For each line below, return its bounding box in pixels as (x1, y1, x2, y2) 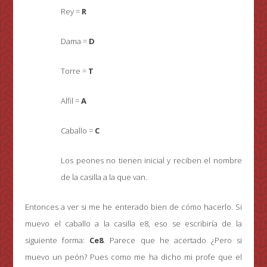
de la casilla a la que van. (61, 172, 148, 183)
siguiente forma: (25, 235, 90, 246)
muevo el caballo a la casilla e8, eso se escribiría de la (25, 218, 242, 229)
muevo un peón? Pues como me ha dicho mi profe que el (25, 252, 242, 263)
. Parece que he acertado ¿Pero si (103, 235, 242, 246)
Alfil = (61, 95, 82, 107)
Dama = (61, 36, 89, 47)
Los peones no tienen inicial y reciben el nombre (61, 155, 242, 166)
